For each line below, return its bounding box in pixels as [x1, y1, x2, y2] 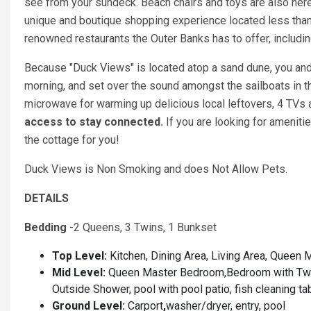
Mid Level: [52, 266, 108, 279]
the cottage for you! [24, 133, 119, 146]
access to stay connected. [24, 115, 163, 128]
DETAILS [24, 192, 69, 205]
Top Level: [52, 249, 107, 262]
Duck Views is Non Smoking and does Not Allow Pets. [24, 162, 287, 176]
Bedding [24, 221, 69, 234]
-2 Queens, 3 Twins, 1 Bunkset [69, 221, 217, 234]
